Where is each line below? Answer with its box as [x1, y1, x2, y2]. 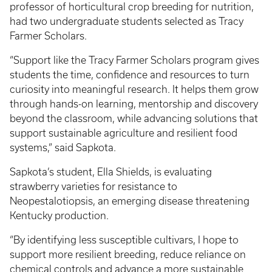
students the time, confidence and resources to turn [10, 69, 250, 81]
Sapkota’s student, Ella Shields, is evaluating [10, 166, 212, 178]
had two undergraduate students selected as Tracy [10, 16, 243, 27]
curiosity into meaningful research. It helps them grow [10, 84, 259, 95]
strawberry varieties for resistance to [10, 181, 177, 192]
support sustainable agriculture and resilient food [10, 127, 237, 139]
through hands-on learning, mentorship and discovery [10, 98, 258, 110]
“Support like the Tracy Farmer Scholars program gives [10, 55, 259, 66]
